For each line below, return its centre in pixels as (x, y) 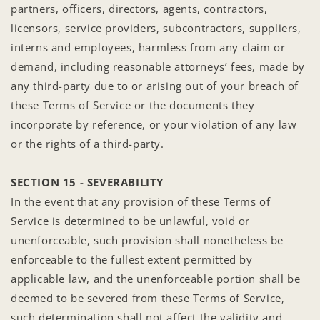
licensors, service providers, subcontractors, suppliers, (156, 27)
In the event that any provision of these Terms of (141, 201)
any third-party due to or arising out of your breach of (155, 85)
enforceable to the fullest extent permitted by (132, 259)
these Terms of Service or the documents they (133, 105)
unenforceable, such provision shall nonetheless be (147, 240)
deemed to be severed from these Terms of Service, (148, 297)
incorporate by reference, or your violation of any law (154, 124)
